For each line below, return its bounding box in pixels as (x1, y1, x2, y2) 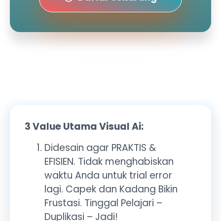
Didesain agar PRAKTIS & (44, 141, 156, 154)
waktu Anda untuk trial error (44, 168, 172, 182)
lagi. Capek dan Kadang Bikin (44, 182, 178, 196)
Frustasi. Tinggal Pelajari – (44, 196, 162, 210)
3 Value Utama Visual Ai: (25, 120, 144, 134)
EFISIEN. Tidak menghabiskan (44, 154, 174, 168)
